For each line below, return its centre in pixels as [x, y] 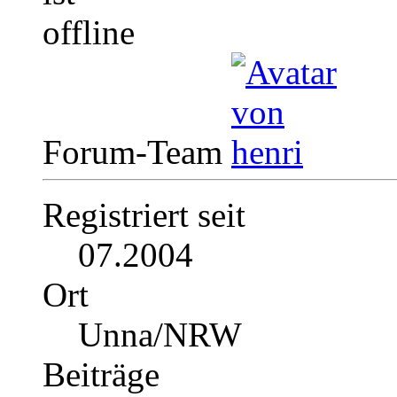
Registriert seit [144, 215]
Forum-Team [137, 152]
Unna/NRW [160, 335]
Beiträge [101, 375]
